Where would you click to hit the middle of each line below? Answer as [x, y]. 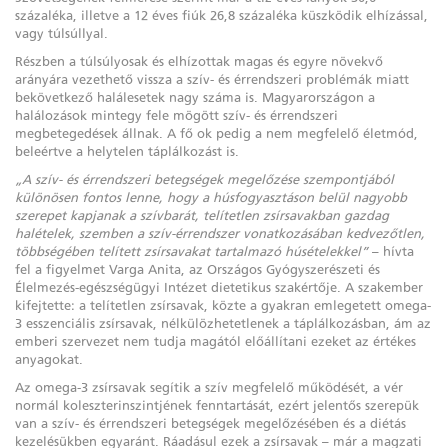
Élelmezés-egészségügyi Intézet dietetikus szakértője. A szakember [219, 287]
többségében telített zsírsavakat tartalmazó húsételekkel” [191, 251]
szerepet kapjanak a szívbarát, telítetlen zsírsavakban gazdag [202, 215]
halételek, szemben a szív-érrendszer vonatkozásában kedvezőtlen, [220, 233]
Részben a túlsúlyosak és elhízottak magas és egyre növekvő [199, 61]
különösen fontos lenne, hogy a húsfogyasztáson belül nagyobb [211, 197]
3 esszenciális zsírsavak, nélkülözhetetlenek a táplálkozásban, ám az [223, 323]
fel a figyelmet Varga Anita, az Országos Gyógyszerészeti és [197, 269]
